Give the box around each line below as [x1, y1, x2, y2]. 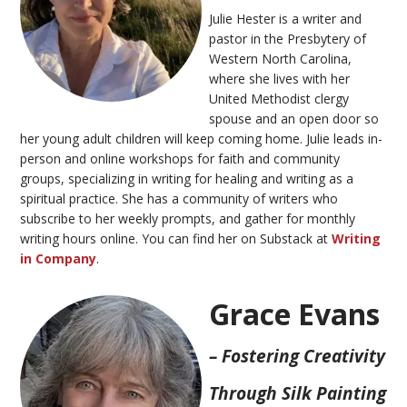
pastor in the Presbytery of [209, 29, 367, 47]
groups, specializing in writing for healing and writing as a [20, 169, 354, 187]
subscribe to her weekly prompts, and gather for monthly [20, 209, 356, 227]
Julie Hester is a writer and [209, 9, 362, 27]
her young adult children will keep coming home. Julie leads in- [20, 129, 383, 147]
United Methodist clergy [209, 89, 350, 107]
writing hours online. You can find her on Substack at [20, 229, 333, 247]
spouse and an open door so [209, 109, 380, 127]
